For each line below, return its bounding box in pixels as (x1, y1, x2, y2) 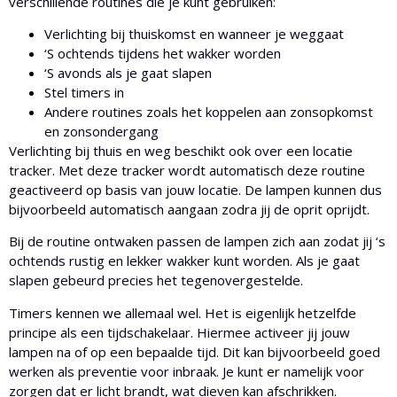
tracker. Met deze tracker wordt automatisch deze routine (9, 160, 365, 179)
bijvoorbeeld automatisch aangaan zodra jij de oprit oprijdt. (9, 199, 373, 218)
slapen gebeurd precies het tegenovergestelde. (9, 271, 307, 290)
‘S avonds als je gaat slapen (44, 63, 212, 82)
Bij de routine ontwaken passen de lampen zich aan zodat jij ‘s (9, 232, 385, 251)
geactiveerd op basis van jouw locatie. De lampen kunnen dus (9, 180, 382, 198)
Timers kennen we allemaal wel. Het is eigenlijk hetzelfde (9, 303, 356, 322)
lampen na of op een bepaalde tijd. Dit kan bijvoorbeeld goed (9, 342, 380, 361)
